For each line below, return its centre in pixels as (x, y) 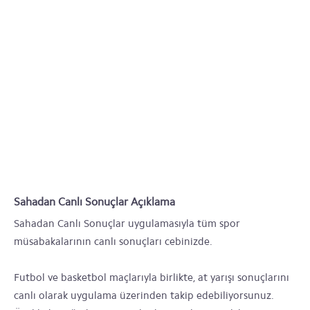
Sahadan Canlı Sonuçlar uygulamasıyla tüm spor (127, 224)
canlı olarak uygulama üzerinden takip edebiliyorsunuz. (144, 295)
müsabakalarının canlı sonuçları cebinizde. (113, 241)
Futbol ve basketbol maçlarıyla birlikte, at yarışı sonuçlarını (152, 277)
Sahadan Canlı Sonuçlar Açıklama (94, 202)
